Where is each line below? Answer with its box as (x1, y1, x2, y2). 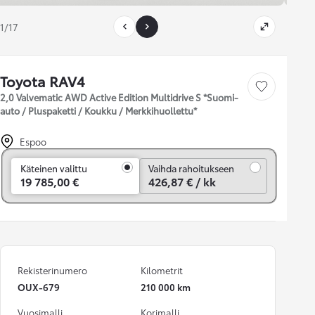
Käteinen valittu (20, 162, 87, 174)
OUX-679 (18, 281, 60, 293)
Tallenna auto (261, 86, 299, 94)
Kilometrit (141, 264, 183, 276)
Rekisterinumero (18, 264, 87, 276)
